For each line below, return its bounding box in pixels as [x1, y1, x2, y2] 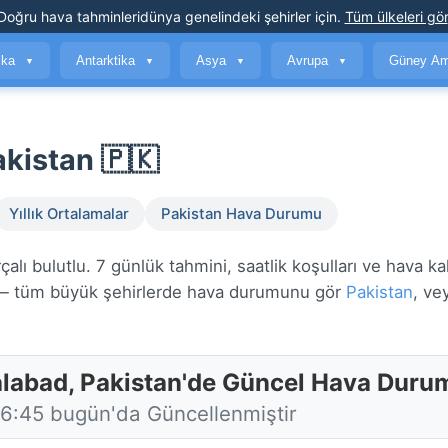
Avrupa [287, 52, 332, 68]
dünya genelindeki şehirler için [139, 8, 337, 25]
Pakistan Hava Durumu [161, 205, 322, 224]
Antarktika [76, 52, 139, 68]
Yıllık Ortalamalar [9, 205, 129, 224]
